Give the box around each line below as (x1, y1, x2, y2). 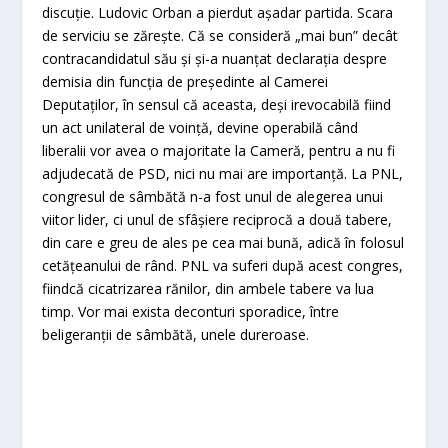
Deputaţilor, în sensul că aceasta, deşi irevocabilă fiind (42, 95, 392, 115)
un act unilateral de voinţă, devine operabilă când (42, 118, 359, 138)
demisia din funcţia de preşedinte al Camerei (42, 72, 329, 92)
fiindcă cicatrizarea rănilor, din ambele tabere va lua (42, 279, 375, 299)
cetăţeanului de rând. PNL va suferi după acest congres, (42, 256, 404, 276)
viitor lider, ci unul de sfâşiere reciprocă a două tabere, (42, 210, 393, 230)
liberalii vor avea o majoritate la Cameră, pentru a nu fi (42, 141, 396, 161)
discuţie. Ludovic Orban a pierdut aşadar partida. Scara (42, 3, 394, 23)
